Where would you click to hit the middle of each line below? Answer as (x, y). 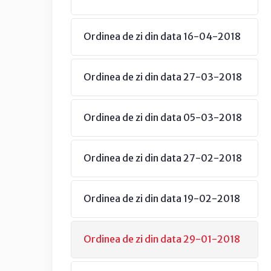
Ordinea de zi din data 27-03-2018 (163, 77)
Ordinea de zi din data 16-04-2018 (162, 36)
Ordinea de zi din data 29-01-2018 (162, 239)
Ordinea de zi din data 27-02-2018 (163, 158)
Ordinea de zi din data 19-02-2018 (162, 198)
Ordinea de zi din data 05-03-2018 (163, 117)
